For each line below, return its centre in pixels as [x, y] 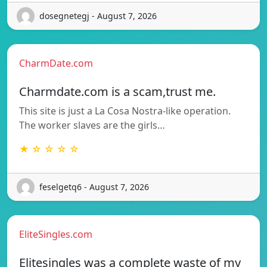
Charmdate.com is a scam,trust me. [117, 91]
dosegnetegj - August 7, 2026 [98, 16]
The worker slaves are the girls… [92, 125]
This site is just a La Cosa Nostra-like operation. [125, 111]
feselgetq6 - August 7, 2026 [94, 187]
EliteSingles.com [56, 234]
